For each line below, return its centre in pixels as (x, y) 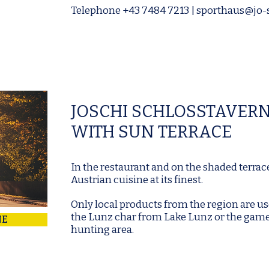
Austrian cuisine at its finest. (137, 180)
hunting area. (102, 230)
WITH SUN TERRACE (151, 132)
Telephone (97, 11)
